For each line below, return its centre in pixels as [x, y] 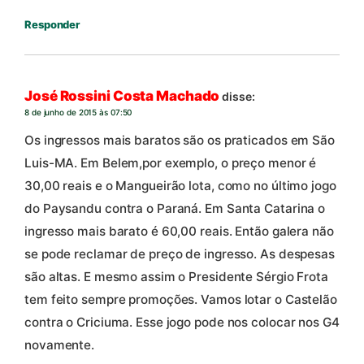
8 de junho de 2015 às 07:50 [78, 113]
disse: [238, 97]
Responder [52, 24]
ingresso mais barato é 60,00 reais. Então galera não [179, 231]
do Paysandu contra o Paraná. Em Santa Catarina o [175, 208]
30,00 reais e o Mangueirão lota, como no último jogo [180, 185]
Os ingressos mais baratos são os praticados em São [180, 140]
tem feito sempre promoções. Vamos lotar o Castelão [181, 299]
